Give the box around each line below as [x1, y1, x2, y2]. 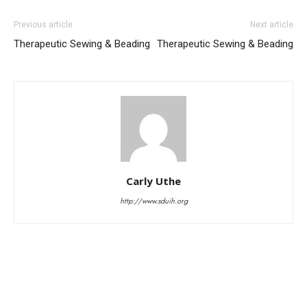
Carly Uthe [126, 173, 181, 188]
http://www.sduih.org [119, 195, 188, 206]
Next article [250, 19, 293, 29]
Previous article [14, 19, 73, 29]
